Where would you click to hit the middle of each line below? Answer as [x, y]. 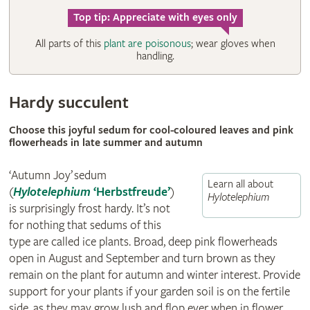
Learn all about [241, 185]
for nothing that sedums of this [85, 226]
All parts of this [69, 44]
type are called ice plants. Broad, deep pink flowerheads [143, 242]
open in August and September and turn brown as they [142, 259]
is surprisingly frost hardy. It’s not [89, 209]
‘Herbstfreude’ [130, 192]
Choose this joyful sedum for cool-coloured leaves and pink [151, 131]
